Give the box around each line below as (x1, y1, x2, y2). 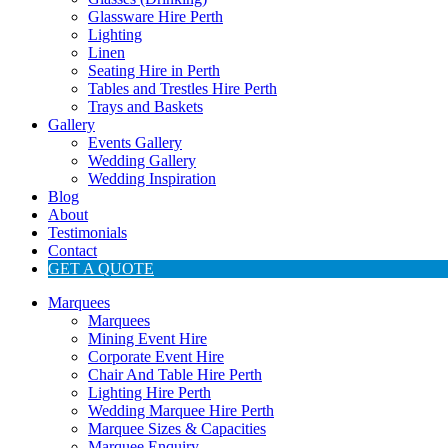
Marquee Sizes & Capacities (88, 420, 266, 437)
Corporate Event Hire (88, 348, 224, 365)
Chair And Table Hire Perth (88, 366, 262, 383)
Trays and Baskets (88, 98, 203, 115)
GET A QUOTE (48, 260, 154, 277)
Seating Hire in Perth (88, 62, 220, 79)
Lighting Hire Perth (88, 384, 211, 401)
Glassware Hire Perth (88, 8, 223, 25)
